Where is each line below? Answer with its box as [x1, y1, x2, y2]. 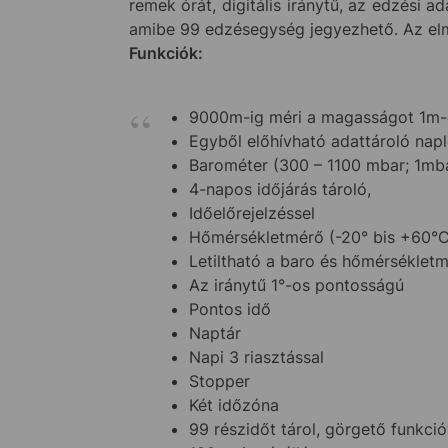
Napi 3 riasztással [188, 346, 324, 367]
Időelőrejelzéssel [188, 202, 315, 223]
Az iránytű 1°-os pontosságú [188, 274, 404, 295]
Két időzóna [188, 394, 279, 415]
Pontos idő [188, 298, 271, 319]
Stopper [188, 370, 250, 391]
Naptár [188, 322, 241, 343]
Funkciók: [128, 42, 203, 63]
